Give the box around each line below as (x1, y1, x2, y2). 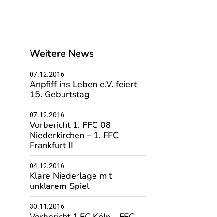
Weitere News (29, 47, 94, 60)
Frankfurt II (29, 139, 73, 151)
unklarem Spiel (29, 180, 89, 192)
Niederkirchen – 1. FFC (29, 129, 119, 141)
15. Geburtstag (29, 89, 90, 100)
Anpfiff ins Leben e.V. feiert (29, 78, 137, 90)
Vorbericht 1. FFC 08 (29, 119, 111, 131)
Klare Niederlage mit (29, 170, 112, 182)
